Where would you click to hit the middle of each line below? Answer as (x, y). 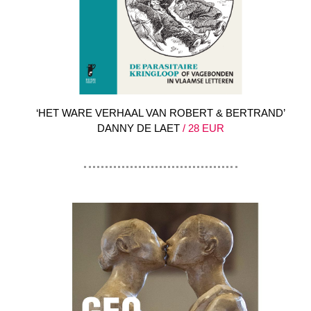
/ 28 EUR (202, 128)
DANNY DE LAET (138, 128)
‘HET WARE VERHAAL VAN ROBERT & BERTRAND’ (161, 113)
